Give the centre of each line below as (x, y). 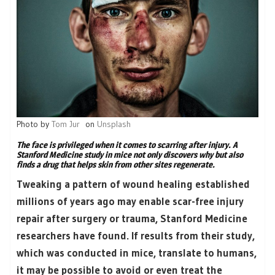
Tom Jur (66, 124)
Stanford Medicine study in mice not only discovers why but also (130, 155)
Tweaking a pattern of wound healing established (133, 184)
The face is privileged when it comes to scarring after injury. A (127, 145)
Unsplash (114, 124)
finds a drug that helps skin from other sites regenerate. (116, 165)
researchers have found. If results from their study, (136, 236)
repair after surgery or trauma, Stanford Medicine (132, 219)
